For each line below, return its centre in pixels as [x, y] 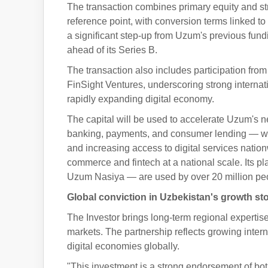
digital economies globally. [123, 246]
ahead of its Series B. [112, 50]
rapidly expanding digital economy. [141, 99]
